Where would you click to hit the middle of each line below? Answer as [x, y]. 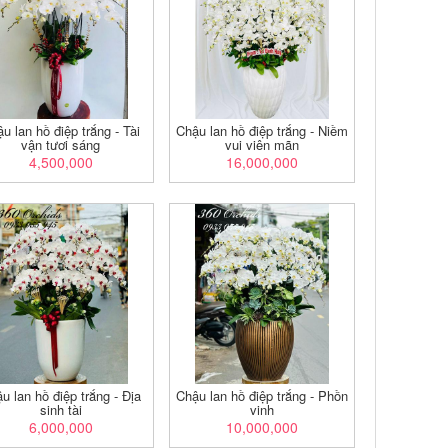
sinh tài [60, 409]
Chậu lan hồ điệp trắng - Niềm [262, 130]
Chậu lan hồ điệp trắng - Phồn [262, 395]
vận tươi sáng [61, 144]
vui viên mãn [262, 144]
